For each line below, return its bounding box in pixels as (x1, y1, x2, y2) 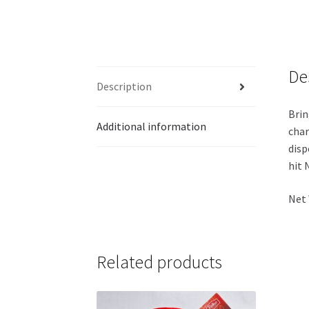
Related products (97, 251, 223, 274)
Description (97, 79, 152, 94)
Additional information (97, 119, 207, 134)
